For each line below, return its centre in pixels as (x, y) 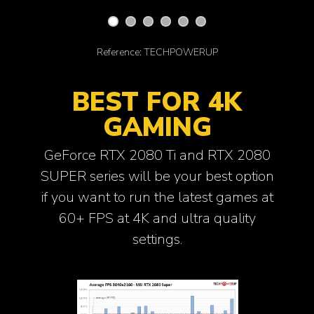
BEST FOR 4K (157, 102)
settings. (157, 239)
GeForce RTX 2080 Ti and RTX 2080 (157, 155)
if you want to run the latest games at (157, 197)
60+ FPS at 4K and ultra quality (157, 218)
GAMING (157, 127)
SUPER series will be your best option (157, 176)
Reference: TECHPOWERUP (157, 53)
